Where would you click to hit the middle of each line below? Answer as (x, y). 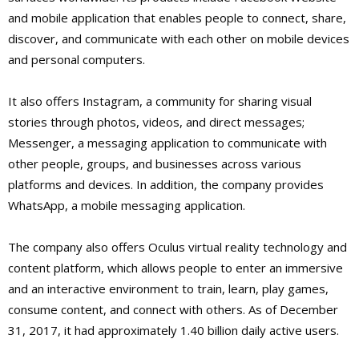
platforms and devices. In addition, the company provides (166, 185)
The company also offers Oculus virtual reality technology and (177, 247)
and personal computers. (77, 60)
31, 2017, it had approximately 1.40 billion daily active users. (173, 331)
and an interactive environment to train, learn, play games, (168, 289)
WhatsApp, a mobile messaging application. (127, 206)
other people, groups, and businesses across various (155, 164)
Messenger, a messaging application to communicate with (167, 143)
